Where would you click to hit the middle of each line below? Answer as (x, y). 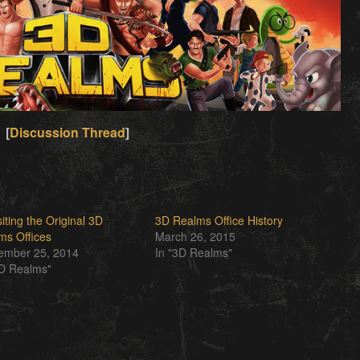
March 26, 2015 (195, 237)
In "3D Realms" (193, 253)
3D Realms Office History (219, 221)
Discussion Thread (67, 133)
